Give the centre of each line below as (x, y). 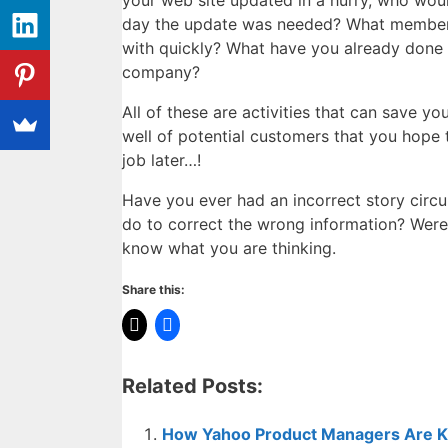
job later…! (161, 160)
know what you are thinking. (229, 248)
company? (161, 72)
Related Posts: (192, 386)
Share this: (153, 290)
